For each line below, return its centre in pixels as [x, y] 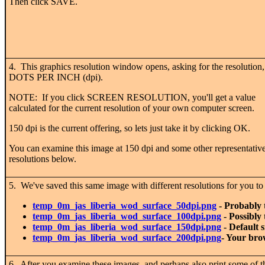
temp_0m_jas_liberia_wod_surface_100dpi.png [127, 216]
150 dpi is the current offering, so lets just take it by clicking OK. [130, 128]
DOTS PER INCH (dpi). [57, 77]
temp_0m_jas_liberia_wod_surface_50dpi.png [125, 205]
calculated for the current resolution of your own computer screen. [132, 108]
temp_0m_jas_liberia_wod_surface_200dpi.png [127, 237]
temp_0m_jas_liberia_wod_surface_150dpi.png [127, 227]
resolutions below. [43, 159]
